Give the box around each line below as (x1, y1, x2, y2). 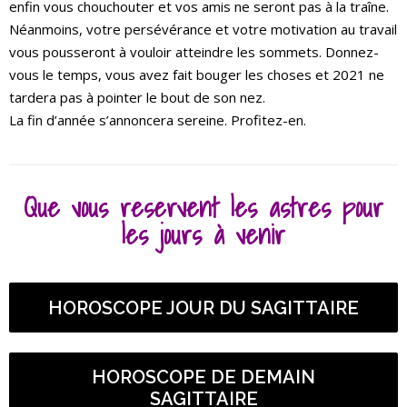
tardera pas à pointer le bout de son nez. (9, 88, 265, 107)
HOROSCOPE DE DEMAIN (92, 366, 315, 389)
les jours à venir (122, 213, 285, 257)
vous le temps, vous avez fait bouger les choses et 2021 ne (9, 65, 384, 84)
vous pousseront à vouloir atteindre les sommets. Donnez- (9, 43, 379, 62)
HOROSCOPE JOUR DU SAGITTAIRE (48, 296, 359, 319)
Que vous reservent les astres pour (24, 186, 383, 230)
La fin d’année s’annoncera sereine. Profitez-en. (9, 111, 306, 130)
